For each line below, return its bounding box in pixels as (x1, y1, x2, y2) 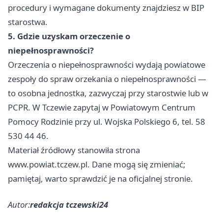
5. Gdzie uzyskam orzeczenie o (8, 30, 130, 42)
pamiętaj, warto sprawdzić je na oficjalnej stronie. (8, 173, 193, 185)
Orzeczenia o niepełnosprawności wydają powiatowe (8, 59, 205, 71)
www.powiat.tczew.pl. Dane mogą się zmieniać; (8, 159, 186, 170)
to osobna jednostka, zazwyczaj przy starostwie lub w (8, 87, 208, 99)
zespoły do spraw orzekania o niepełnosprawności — (8, 73, 206, 85)
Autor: (8, 199, 30, 211)
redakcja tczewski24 (30, 199, 108, 211)
